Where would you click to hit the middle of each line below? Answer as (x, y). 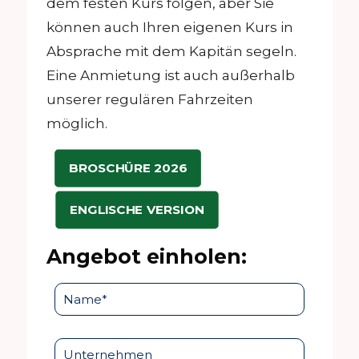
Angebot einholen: (147, 256)
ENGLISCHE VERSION (137, 210)
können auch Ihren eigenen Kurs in (170, 27)
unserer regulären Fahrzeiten (150, 99)
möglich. (77, 123)
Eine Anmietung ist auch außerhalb (171, 75)
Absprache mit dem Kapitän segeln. (171, 51)
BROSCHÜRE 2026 (128, 168)
